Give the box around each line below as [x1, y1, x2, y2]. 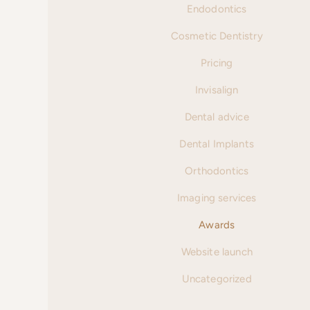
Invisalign [194, 84, 239, 96]
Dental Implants [179, 138, 254, 150]
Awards [199, 219, 235, 231]
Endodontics [186, 3, 247, 15]
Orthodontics [185, 165, 249, 177]
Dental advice [184, 111, 249, 123]
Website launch [181, 246, 253, 258]
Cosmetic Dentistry [170, 30, 263, 42]
